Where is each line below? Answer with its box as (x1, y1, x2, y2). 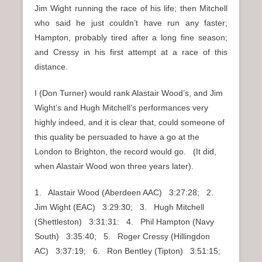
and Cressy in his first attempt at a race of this (35, 47, 227, 57)
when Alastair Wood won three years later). (35, 161, 194, 171)
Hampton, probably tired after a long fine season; (35, 33, 227, 43)
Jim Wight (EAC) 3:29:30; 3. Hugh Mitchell (35, 202, 204, 212)
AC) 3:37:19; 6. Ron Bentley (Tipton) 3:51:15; (35, 246, 220, 256)
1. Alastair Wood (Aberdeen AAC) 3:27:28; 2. (35, 188, 220, 198)
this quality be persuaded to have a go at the (35, 132, 199, 142)
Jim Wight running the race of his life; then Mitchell (35, 4, 227, 13)
